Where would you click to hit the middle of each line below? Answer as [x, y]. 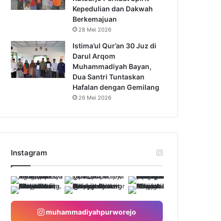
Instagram [29, 152]
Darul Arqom [94, 56]
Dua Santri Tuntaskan [109, 76]
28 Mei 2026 [95, 29]
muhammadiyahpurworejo [90, 212]
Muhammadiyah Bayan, [112, 66]
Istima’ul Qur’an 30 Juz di [115, 45]
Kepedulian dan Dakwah [113, 8]
